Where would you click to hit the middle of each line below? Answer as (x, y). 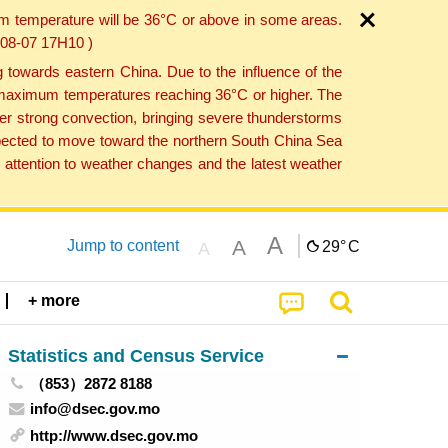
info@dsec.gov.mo (95, 408)
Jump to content (122, 245)
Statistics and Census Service (135, 355)
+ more (54, 301)
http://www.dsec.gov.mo (114, 436)
